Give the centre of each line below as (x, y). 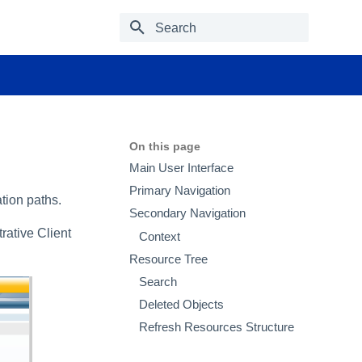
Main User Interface (181, 168)
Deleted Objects (181, 305)
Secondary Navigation (187, 214)
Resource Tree (168, 259)
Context (160, 236)
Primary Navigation (180, 191)
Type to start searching (209, 56)
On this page (165, 146)
